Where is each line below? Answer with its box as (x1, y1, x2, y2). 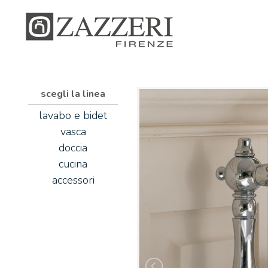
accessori (51, 173, 95, 187)
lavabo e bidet (39, 108, 107, 123)
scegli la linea (41, 87, 105, 100)
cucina (59, 157, 87, 171)
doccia (59, 141, 87, 155)
